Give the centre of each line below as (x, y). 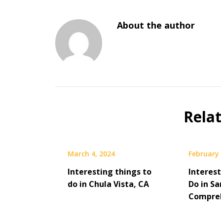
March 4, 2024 (91, 153)
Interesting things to (110, 171)
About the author (156, 25)
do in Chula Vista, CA (108, 184)
